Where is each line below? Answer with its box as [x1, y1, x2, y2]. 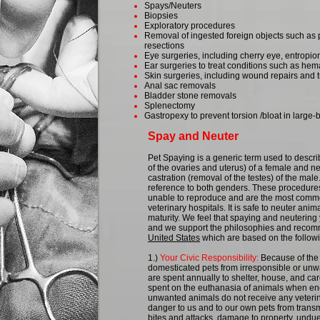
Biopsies [144, 11, 178, 21]
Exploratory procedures [144, 21, 235, 31]
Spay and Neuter [148, 130, 239, 142]
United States [148, 233, 200, 243]
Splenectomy [144, 101, 195, 111]
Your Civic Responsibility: [160, 253, 259, 263]
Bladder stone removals [144, 91, 236, 101]
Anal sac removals [144, 81, 216, 91]
